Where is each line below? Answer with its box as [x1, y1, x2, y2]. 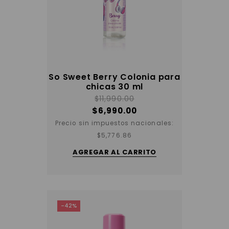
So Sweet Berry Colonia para [49, 71, 180, 83]
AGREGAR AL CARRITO [73, 147, 156, 157]
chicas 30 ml [85, 80, 144, 93]
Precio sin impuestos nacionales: [55, 119, 174, 127]
